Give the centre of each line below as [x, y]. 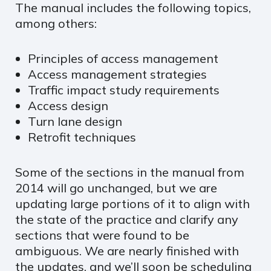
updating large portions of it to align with [132, 203]
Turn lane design [75, 121]
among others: [56, 23]
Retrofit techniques [82, 137]
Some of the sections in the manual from [130, 172]
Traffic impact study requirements [123, 90]
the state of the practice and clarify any [127, 219]
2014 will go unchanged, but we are [116, 188]
